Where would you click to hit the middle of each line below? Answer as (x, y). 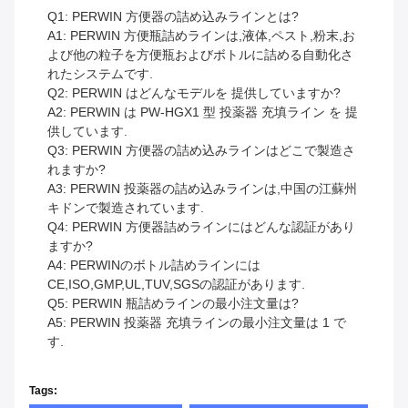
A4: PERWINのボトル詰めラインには (154, 265)
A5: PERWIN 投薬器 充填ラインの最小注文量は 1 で (197, 323)
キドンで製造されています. (126, 208)
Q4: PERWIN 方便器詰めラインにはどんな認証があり (201, 227)
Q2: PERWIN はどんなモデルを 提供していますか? (194, 93)
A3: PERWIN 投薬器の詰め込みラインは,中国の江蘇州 (202, 189)
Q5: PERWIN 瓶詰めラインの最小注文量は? (173, 304)
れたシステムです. (100, 74)
